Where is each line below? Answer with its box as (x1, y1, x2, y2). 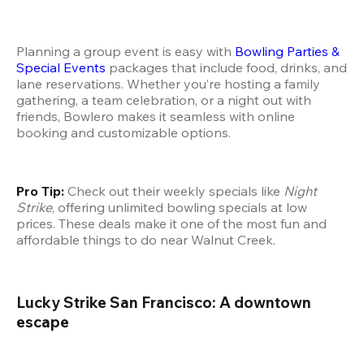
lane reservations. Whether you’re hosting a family (16, 76, 320, 93)
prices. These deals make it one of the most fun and (16, 215, 327, 232)
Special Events (16, 59, 106, 76)
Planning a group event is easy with (16, 43, 235, 60)
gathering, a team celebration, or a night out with (16, 92, 311, 109)
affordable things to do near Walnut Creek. (16, 232, 275, 249)
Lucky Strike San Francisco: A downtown (16, 292, 311, 312)
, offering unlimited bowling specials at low (52, 199, 307, 216)
